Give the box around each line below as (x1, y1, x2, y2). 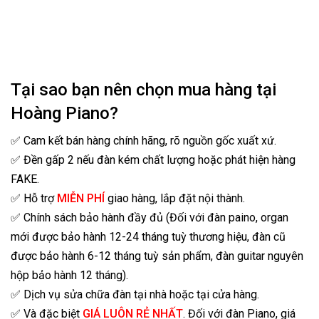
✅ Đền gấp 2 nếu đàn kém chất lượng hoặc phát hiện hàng (11, 153, 296, 167)
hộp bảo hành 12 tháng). (11, 268, 128, 282)
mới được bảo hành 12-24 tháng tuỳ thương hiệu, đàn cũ (11, 230, 286, 244)
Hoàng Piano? (11, 103, 118, 123)
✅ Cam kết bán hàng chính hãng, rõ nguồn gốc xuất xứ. (11, 134, 276, 147)
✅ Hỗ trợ (11, 192, 57, 205)
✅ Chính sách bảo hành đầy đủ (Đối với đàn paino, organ (11, 211, 288, 224)
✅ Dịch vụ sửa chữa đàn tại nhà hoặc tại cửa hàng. (11, 288, 259, 301)
